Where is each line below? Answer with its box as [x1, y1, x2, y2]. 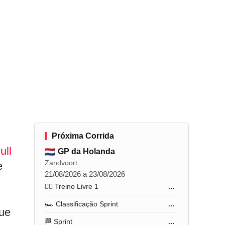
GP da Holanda [58, 147, 116, 156]
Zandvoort [45, 159, 78, 167]
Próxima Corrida [52, 132, 115, 140]
